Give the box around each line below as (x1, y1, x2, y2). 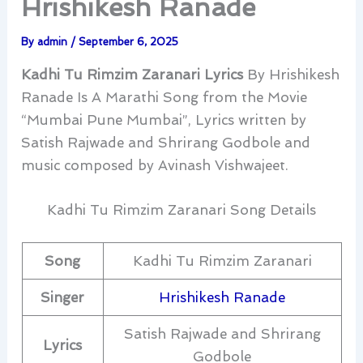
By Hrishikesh (243, 66, 340, 83)
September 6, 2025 (79, 36, 179, 49)
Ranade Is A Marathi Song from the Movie (21, 89, 308, 106)
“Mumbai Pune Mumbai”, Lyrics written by (21, 112, 307, 129)
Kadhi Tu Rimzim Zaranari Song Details (47, 202, 316, 219)
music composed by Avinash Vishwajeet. (21, 157, 289, 174)
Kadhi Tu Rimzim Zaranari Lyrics (21, 66, 244, 83)
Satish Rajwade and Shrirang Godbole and (21, 135, 311, 152)
